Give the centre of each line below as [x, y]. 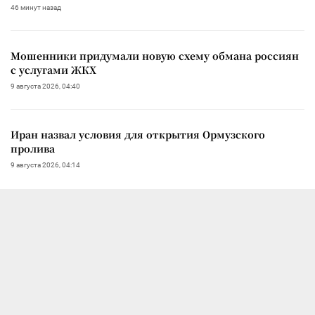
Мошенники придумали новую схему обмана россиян [155, 55]
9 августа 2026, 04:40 [45, 86]
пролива [33, 148]
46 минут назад [36, 7]
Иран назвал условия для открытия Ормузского [138, 134]
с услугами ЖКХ [53, 69]
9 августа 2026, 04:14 [45, 165]
